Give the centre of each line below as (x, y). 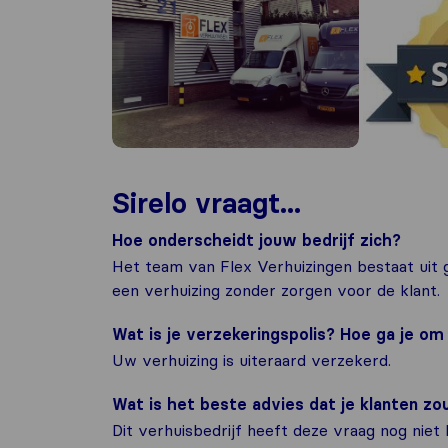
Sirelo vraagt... (206, 203)
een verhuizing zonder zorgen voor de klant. (276, 290)
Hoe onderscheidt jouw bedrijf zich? (256, 240)
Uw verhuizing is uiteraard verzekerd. (251, 360)
